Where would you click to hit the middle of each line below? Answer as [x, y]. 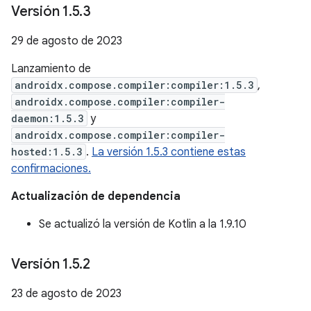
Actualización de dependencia [96, 196]
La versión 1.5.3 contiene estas [169, 152]
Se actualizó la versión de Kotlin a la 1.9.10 [143, 224]
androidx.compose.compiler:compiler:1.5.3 [134, 85]
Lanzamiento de [51, 69]
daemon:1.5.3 [48, 118]
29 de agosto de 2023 [67, 41]
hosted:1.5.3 [47, 152]
